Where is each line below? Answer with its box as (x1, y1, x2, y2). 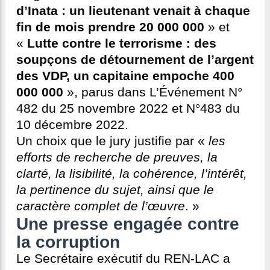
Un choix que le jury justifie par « (16, 134, 209, 149)
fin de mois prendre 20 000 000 (16, 20, 204, 35)
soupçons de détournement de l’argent (16, 52, 254, 67)
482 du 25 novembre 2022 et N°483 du (16, 101, 240, 116)
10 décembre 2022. (16, 118, 128, 133)
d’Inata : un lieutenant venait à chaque (16, 4, 250, 19)
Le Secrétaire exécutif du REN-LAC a (16, 251, 230, 266)
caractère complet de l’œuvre (16, 199, 185, 214)
